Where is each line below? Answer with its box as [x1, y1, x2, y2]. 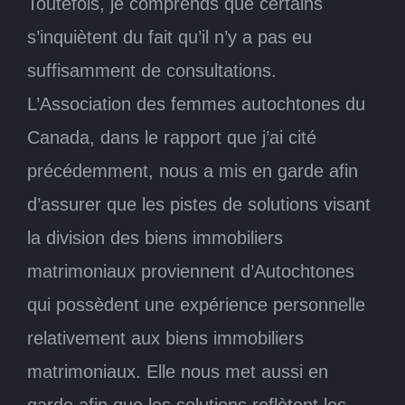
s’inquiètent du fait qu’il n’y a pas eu [27, 26, 312, 47]
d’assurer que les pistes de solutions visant [27, 193, 371, 214]
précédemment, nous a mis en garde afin [27, 160, 358, 181]
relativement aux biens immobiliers [27, 327, 304, 348]
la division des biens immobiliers [27, 227, 283, 248]
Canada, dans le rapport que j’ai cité [27, 127, 316, 147]
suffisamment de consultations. [27, 60, 277, 80]
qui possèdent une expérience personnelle [27, 294, 365, 315]
